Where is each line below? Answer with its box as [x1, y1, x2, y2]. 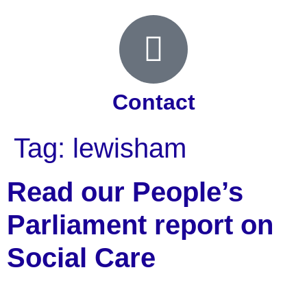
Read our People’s [7, 177, 243, 207]
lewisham [73, 133, 186, 163]
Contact [112, 90, 195, 114]
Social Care [7, 243, 156, 273]
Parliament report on [7, 210, 273, 240]
